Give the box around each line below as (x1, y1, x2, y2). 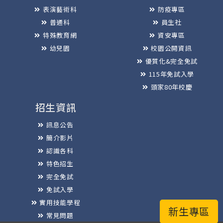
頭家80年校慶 (150, 82, 193, 92)
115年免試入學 (148, 69, 194, 79)
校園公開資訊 (151, 43, 192, 53)
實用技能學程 (39, 198, 81, 208)
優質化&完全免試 (145, 56, 198, 66)
